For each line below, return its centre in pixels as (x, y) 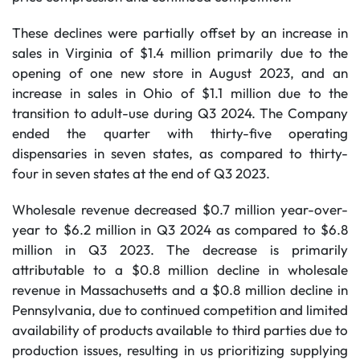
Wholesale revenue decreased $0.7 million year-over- (180, 209)
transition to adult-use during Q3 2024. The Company (180, 113)
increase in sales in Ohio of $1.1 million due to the (180, 93)
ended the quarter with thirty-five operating (180, 133)
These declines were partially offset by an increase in (180, 33)
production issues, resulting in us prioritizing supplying (180, 350)
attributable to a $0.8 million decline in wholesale (180, 270)
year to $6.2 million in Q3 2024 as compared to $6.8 (180, 229)
